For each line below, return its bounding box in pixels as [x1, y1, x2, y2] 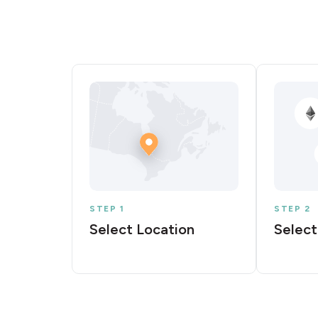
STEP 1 [89, 203, 125, 214]
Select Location [89, 220, 194, 238]
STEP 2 [274, 203, 311, 214]
